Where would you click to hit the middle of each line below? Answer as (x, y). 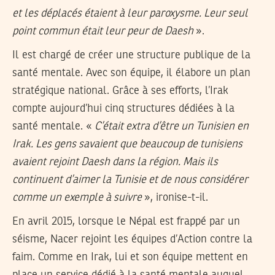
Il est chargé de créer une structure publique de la (131, 55)
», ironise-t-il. (175, 197)
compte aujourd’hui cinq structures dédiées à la (123, 108)
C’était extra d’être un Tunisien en (172, 126)
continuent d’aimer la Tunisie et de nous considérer (130, 180)
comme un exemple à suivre (77, 197)
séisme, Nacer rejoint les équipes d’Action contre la (132, 239)
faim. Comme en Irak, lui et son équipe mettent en (130, 257)
